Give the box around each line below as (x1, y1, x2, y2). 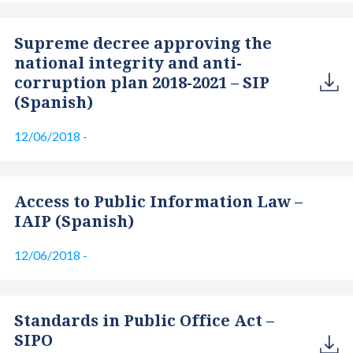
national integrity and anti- (13, 54, 242, 72)
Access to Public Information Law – (13, 192, 303, 211)
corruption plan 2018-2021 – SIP (13, 73, 269, 92)
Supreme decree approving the (13, 34, 272, 53)
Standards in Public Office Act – (13, 311, 274, 330)
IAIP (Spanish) (13, 212, 134, 231)
